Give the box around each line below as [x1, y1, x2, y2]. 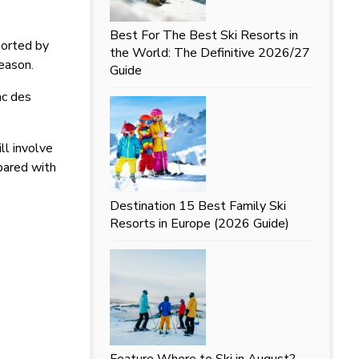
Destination [109, 196, 175, 215]
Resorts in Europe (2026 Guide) [109, 214, 289, 232]
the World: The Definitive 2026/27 [109, 43, 310, 62]
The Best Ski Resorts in [162, 26, 298, 44]
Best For [109, 26, 159, 44]
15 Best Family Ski [178, 196, 286, 215]
